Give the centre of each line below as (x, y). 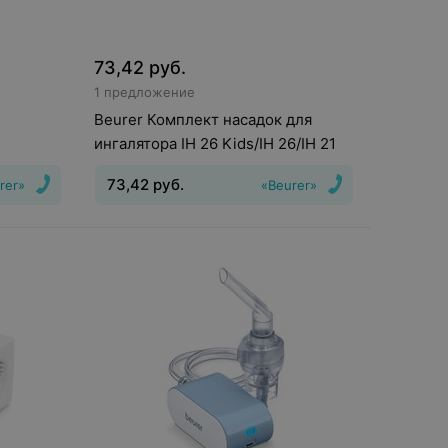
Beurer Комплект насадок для (202, 119)
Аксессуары (164, 240)
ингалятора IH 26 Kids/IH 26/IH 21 (214, 143)
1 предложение (144, 92)
